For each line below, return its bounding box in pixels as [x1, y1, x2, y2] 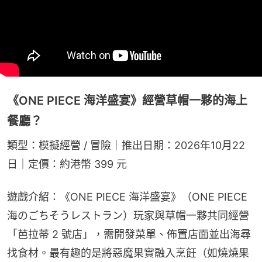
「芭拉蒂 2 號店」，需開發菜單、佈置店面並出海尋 [7, 227, 251, 240]
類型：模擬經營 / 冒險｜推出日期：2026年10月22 [7, 139, 245, 151]
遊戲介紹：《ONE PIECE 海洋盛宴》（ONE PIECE [7, 190, 247, 203]
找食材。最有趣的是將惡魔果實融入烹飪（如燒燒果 [7, 246, 249, 259]
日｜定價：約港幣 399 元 [7, 157, 127, 170]
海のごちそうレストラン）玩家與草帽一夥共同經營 [7, 209, 249, 222]
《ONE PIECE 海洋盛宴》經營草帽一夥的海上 [7, 93, 247, 108]
